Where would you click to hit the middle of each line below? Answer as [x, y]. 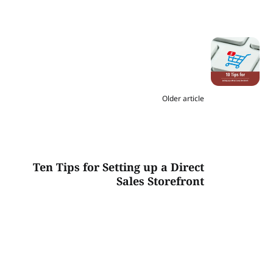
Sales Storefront [160, 181]
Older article [183, 99]
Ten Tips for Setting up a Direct [118, 167]
